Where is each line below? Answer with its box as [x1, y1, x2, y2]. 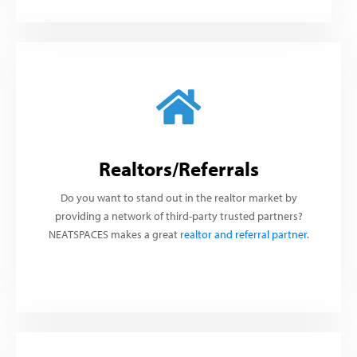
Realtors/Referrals [98, 155, 259, 181]
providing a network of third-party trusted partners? [54, 208, 303, 223]
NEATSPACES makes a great [48, 226, 180, 241]
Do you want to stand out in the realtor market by [60, 190, 297, 205]
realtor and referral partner [179, 226, 307, 241]
